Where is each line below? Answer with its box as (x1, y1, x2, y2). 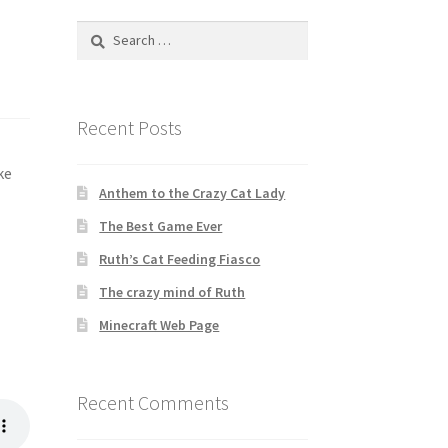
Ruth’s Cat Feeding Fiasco (99, 250, 261, 269)
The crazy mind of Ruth (99, 283, 246, 302)
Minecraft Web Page (99, 316, 220, 335)
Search (75, 21, 118, 40)
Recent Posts (76, 114, 182, 140)
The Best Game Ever (99, 217, 223, 236)
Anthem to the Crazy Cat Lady (99, 184, 286, 203)
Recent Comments (76, 390, 229, 416)
